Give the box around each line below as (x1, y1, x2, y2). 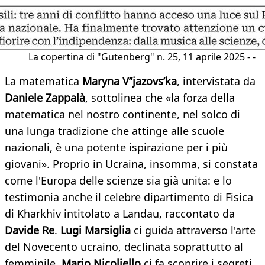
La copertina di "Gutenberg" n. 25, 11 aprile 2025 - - (28, 50, 256, 64)
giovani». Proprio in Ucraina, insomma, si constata (5, 157, 258, 172)
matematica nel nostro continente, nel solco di (5, 107, 240, 122)
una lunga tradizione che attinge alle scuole (5, 124, 224, 138)
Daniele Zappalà (5, 91, 85, 105)
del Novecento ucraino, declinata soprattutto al (5, 240, 243, 254)
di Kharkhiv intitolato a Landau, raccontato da (5, 206, 235, 221)
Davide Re (5, 223, 54, 238)
